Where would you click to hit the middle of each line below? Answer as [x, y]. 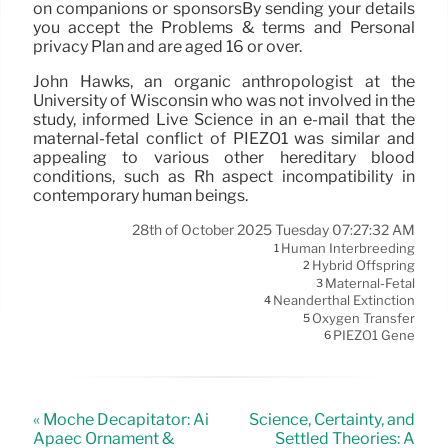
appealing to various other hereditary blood [224, 158]
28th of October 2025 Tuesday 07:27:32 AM [273, 230]
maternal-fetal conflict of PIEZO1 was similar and [224, 139]
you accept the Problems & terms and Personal [224, 28]
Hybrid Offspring [363, 265]
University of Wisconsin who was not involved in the [224, 101]
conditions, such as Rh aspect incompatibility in [224, 177]
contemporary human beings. [140, 196]
